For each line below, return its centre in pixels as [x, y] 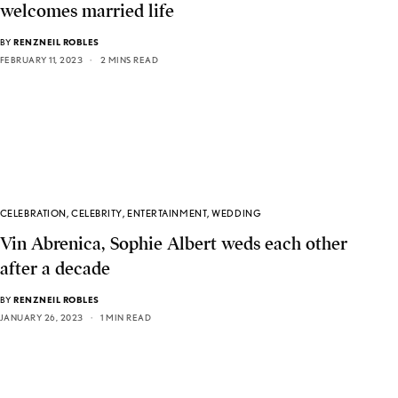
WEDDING [237, 214]
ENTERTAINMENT [167, 214]
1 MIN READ [126, 318]
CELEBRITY [97, 214]
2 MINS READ [129, 60]
